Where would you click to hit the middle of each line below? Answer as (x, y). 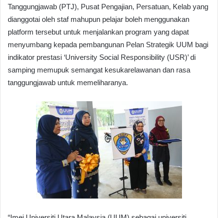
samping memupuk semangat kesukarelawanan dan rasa (99, 70)
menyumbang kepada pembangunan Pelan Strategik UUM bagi (108, 45)
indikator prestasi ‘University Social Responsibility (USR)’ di (102, 57)
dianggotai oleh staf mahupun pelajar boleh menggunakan (99, 19)
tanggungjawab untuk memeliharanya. (68, 83)
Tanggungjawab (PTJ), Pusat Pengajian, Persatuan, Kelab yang (108, 7)
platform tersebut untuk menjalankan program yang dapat (98, 32)
